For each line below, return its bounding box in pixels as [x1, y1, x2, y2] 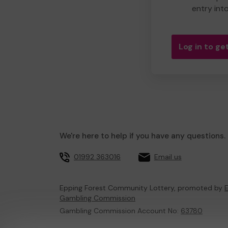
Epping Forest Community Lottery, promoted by [60, 183, 224, 192]
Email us [154, 152, 182, 161]
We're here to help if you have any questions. [60, 131, 225, 141]
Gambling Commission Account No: [60, 206, 181, 215]
